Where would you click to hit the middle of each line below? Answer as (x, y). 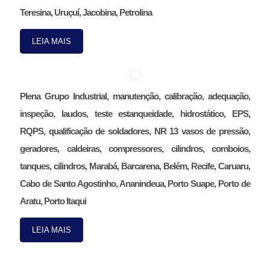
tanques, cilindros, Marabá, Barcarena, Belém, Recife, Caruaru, (135, 166)
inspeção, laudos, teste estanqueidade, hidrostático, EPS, (135, 113)
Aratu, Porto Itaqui (53, 201)
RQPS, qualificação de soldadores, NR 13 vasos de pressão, (135, 131)
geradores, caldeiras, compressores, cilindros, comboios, (135, 148)
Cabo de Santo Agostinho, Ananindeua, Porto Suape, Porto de (135, 183)
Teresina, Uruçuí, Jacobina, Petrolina (86, 12)
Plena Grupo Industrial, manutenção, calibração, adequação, (135, 96)
